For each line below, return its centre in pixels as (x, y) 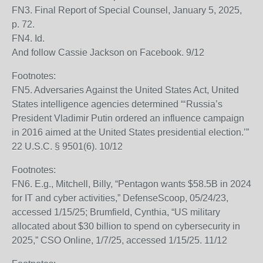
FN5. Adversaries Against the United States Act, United (125, 90)
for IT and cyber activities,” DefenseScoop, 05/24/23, (120, 198)
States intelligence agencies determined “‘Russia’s (117, 104)
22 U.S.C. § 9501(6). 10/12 (67, 146)
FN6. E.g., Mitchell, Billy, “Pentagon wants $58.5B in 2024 (131, 184)
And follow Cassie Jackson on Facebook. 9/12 (108, 53)
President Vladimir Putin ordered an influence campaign (128, 118)
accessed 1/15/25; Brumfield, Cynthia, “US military (116, 212)
